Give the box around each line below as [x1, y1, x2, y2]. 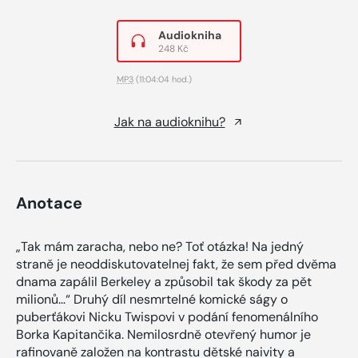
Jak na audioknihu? [113, 113, 225, 130]
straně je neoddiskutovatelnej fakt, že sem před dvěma [16, 255, 336, 272]
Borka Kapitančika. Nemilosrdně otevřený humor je [16, 325, 311, 343]
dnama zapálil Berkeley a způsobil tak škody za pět [16, 272, 312, 290]
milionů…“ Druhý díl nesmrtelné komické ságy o [16, 290, 288, 308]
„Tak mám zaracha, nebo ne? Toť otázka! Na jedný [16, 237, 304, 255]
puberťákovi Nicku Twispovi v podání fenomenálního [16, 308, 318, 325]
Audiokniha [158, 27, 221, 42]
